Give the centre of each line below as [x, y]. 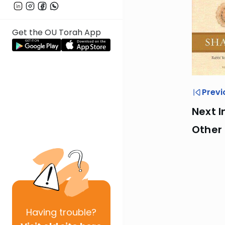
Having [41, 212]
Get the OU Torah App [57, 33]
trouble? [77, 212]
